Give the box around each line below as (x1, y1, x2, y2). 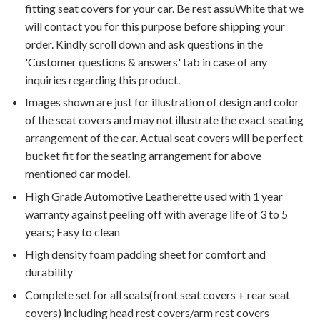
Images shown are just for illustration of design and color (25, 95, 299, 109)
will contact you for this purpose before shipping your (25, 19, 285, 33)
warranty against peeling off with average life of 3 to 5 (25, 206, 288, 221)
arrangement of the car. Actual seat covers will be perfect (25, 131, 303, 145)
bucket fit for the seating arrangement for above (25, 149, 261, 163)
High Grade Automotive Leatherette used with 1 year (25, 189, 283, 203)
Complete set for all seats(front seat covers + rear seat (25, 287, 290, 301)
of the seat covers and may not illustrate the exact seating (25, 113, 304, 127)
